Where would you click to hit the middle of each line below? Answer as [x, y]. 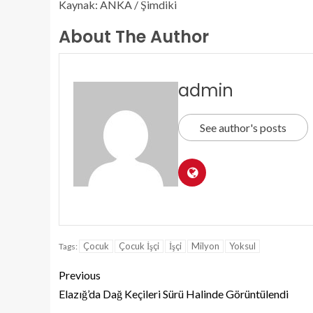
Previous [80, 275]
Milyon [205, 246]
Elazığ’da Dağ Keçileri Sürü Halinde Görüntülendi [174, 294]
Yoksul [242, 246]
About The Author [134, 37]
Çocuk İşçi [139, 246]
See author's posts [243, 128]
